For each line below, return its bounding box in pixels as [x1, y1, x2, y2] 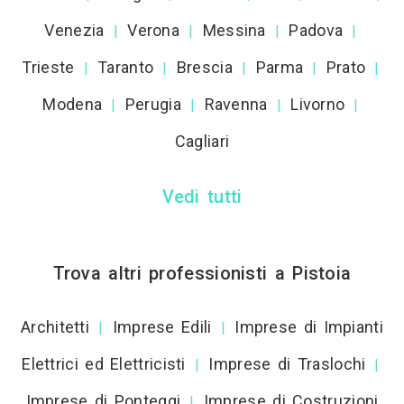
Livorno [290, 94, 345, 114]
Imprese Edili [112, 317, 212, 336]
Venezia [44, 20, 105, 40]
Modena [42, 94, 103, 114]
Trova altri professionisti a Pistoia [52, 262, 352, 284]
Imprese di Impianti [234, 317, 383, 336]
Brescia [176, 57, 233, 77]
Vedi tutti [161, 185, 243, 207]
